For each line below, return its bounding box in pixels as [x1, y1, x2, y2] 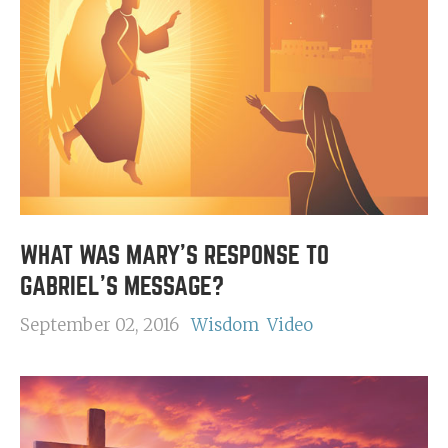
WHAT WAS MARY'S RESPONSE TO [20, 243, 329, 268]
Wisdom [191, 314, 259, 336]
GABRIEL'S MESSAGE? [20, 274, 224, 299]
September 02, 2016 [20, 314, 179, 336]
